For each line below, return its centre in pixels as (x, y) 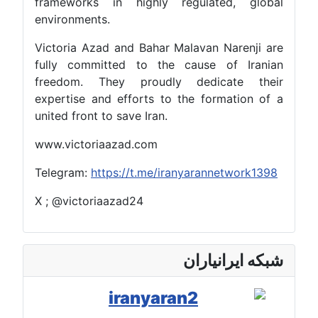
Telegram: (90, 173)
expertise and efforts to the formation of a (186, 99)
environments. (99, 20)
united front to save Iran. (128, 116)
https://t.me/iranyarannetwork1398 (211, 173)
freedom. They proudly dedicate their (186, 82)
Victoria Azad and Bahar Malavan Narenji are (186, 48)
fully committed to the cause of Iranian (186, 65)
